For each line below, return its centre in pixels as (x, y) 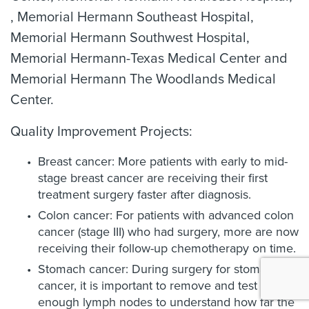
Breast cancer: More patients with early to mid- (163, 161)
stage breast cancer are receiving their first (153, 178)
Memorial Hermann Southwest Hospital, (130, 38)
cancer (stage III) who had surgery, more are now (168, 232)
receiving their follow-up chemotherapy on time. (167, 248)
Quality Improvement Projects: (101, 132)
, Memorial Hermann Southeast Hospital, (132, 17)
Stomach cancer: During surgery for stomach (159, 269)
